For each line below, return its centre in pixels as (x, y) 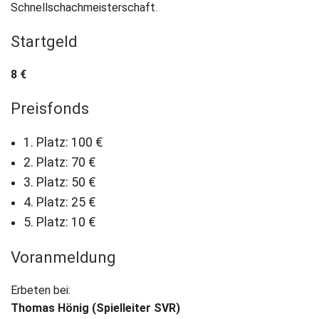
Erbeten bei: (41, 290)
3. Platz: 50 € (59, 182)
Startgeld (44, 41)
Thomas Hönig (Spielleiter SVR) (95, 308)
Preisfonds (50, 108)
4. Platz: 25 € (59, 202)
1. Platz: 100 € (63, 142)
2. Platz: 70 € (59, 162)
